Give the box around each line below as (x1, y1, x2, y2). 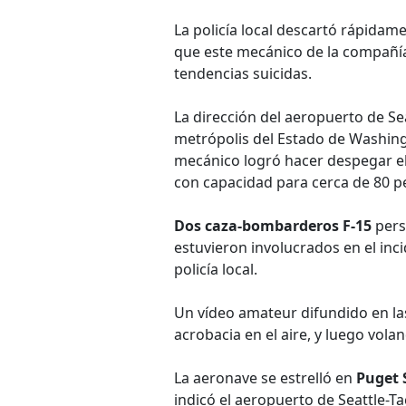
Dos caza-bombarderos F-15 (174, 216, 372, 236)
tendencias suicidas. (174, 63, 312, 83)
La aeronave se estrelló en (174, 368, 356, 388)
